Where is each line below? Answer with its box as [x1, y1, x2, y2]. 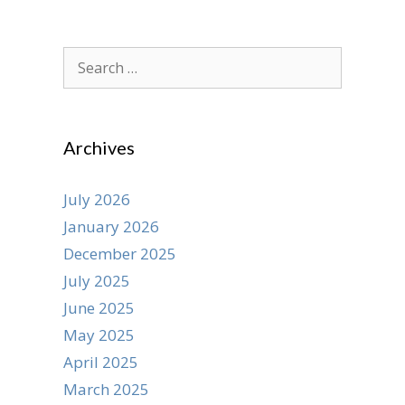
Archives [63, 137, 135, 158]
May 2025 [63, 325, 135, 345]
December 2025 [63, 243, 176, 264]
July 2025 [63, 270, 130, 291]
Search [62, 47, 110, 68]
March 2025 [63, 379, 149, 400]
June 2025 [63, 297, 135, 318]
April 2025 [63, 352, 138, 372]
